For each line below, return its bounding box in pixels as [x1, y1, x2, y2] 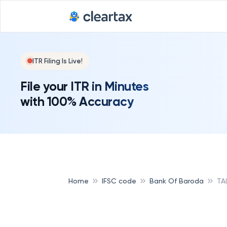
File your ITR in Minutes [20, 78, 148, 94]
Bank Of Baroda [149, 176, 204, 185]
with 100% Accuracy [20, 93, 133, 109]
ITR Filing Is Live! [32, 57, 83, 65]
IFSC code [102, 176, 136, 185]
